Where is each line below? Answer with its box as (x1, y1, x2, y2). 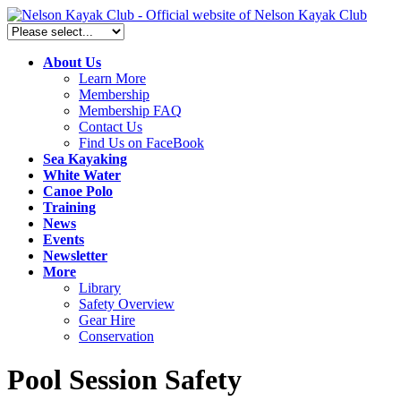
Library (79, 280, 121, 295)
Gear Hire (79, 312, 135, 328)
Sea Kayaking (43, 151, 127, 166)
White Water (43, 167, 121, 183)
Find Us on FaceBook (79, 135, 204, 150)
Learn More (79, 71, 146, 86)
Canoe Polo (43, 183, 113, 199)
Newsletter (43, 248, 107, 263)
